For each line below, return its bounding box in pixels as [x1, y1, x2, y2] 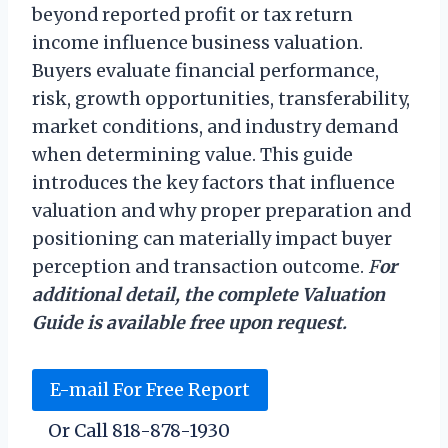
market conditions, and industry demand [32, 116, 398, 138]
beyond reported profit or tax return [32, 4, 353, 26]
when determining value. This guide [32, 144, 353, 166]
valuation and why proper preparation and [32, 200, 411, 222]
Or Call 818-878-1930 [48, 418, 230, 442]
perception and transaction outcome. [32, 256, 368, 278]
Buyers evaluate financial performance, [32, 60, 379, 82]
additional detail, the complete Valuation [32, 284, 385, 306]
